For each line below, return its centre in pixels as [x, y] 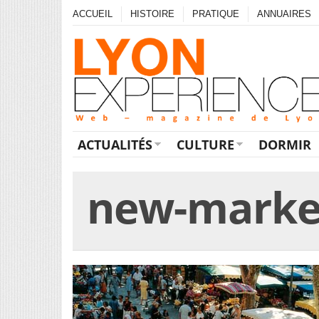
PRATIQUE [216, 14]
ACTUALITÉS [115, 145]
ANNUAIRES [284, 14]
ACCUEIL [93, 14]
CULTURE [205, 145]
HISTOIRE [152, 14]
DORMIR [285, 145]
